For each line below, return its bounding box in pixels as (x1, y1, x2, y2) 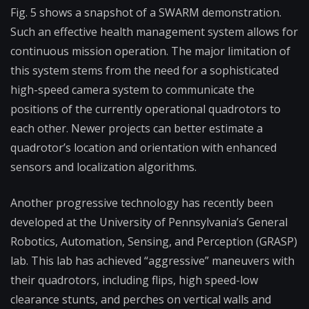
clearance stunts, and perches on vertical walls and (10, 292, 271, 308)
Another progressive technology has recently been (10, 195, 273, 211)
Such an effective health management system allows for (10, 24, 298, 40)
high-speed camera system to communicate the (10, 82, 255, 98)
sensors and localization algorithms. (10, 159, 197, 175)
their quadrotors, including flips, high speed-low (10, 272, 258, 288)
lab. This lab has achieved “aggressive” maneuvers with (10, 253, 295, 269)
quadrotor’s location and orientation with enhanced (10, 140, 277, 156)
